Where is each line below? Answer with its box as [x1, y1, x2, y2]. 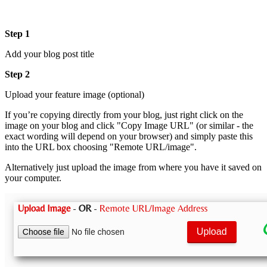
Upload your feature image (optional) [5, 89, 144, 100]
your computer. [5, 173, 61, 184]
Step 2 [5, 69, 30, 80]
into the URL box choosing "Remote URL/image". [5, 142, 197, 153]
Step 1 [5, 29, 30, 39]
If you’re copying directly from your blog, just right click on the [5, 110, 243, 120]
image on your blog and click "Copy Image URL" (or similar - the [5, 120, 253, 131]
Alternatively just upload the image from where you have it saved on [5, 162, 262, 173]
